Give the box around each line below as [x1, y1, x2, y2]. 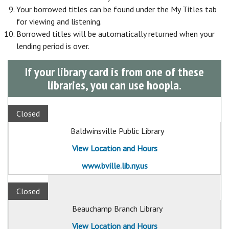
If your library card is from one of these [25, 64, 204, 80]
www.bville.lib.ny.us [81, 161, 148, 171]
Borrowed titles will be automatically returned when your [16, 29, 215, 39]
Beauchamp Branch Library [72, 203, 163, 214]
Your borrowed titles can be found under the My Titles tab [16, 4, 217, 14]
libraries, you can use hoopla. [48, 77, 181, 93]
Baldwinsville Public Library [70, 126, 164, 136]
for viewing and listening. [16, 16, 103, 27]
